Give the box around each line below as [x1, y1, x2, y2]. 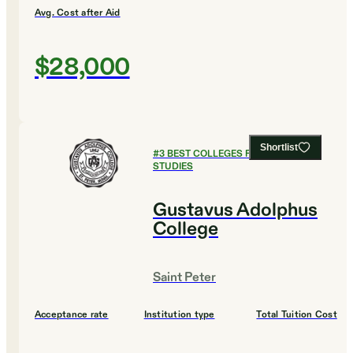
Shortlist [260, 142, 298, 154]
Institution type [143, 308, 215, 321]
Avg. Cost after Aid [35, 6, 121, 20]
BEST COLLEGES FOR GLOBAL [167, 147, 304, 161]
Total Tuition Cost [256, 308, 337, 321]
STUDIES [153, 160, 193, 173]
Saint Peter [153, 269, 216, 287]
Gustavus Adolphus [153, 198, 318, 224]
